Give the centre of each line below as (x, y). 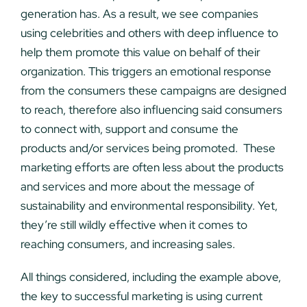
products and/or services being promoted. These (148, 148)
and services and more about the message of (137, 187)
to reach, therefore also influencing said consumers (151, 110)
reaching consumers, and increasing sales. (127, 244)
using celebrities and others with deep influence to (149, 33)
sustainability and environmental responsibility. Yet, (149, 206)
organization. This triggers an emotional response (146, 72)
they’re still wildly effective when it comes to (134, 225)
